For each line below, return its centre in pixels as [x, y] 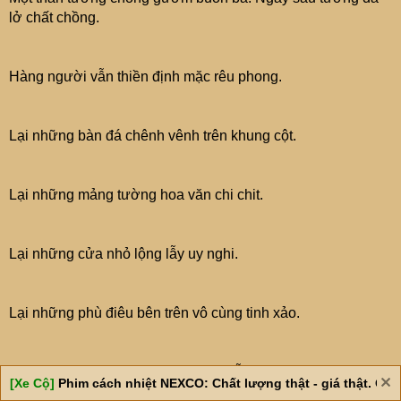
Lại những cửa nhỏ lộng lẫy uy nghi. [124, 253]
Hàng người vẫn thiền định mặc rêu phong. [145, 76]
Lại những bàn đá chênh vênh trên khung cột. [153, 135]
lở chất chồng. [54, 17]
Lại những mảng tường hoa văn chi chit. [136, 194]
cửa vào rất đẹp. [60, 391]
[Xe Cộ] [34, 383]
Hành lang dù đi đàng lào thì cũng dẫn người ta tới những [192, 371]
